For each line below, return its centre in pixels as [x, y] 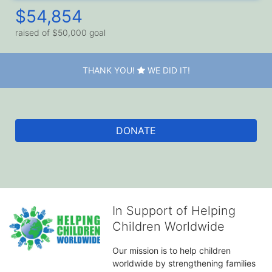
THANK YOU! [110, 70]
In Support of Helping [174, 211]
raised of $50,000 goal [60, 33]
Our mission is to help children [172, 250]
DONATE [136, 131]
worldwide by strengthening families [184, 263]
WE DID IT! [167, 70]
